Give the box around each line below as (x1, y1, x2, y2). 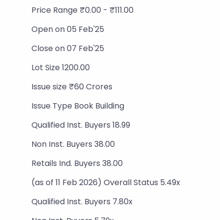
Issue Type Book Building (31, 100, 124, 111)
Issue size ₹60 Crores (31, 81, 112, 92)
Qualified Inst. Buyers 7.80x (31, 196, 133, 207)
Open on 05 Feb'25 (31, 24, 104, 35)
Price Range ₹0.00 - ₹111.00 (31, 4, 134, 16)
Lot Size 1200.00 (31, 62, 90, 73)
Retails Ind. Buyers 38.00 (31, 158, 123, 169)
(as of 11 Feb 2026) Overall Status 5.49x (31, 177, 180, 188)
